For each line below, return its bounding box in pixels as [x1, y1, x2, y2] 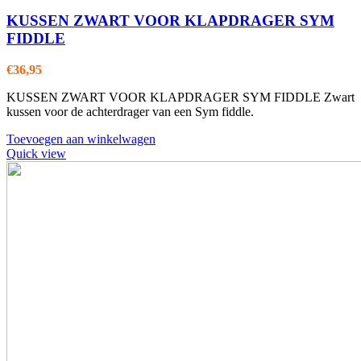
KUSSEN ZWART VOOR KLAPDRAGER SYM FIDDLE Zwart [6, 90, 355, 104]
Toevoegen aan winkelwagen [6, 132, 156, 146]
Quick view [6, 147, 66, 160]
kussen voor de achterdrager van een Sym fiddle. [6, 105, 254, 118]
